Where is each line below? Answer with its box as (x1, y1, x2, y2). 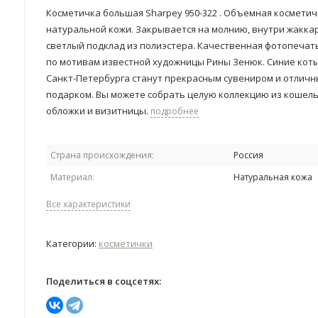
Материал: (50, 171, 94, 183)
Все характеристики (46, 198, 131, 210)
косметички (99, 237, 153, 250)
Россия (234, 149, 263, 161)
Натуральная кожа (234, 171, 312, 183)
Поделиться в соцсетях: (46, 275, 161, 287)
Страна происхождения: (50, 149, 154, 161)
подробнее (150, 105, 199, 117)
